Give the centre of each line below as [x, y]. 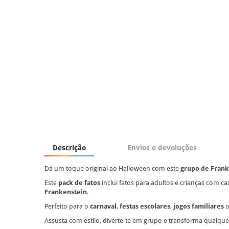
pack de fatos [79, 182]
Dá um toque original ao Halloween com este [112, 168]
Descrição [69, 147]
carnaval [103, 206]
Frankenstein [66, 192]
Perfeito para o [67, 206]
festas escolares [145, 206]
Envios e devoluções [162, 147]
